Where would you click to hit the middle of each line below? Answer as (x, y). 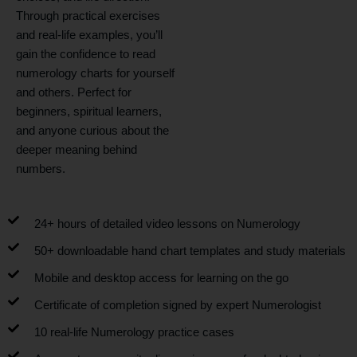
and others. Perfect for (73, 92)
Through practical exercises (88, 16)
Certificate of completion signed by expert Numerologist (177, 306)
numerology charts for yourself (95, 73)
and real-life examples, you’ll (89, 35)
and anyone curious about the (92, 130)
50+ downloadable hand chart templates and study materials (190, 251)
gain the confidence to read (85, 54)
